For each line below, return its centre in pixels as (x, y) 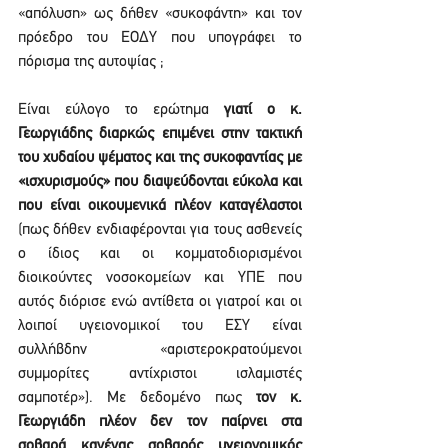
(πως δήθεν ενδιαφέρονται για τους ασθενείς (160, 230)
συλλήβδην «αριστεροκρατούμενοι (160, 350)
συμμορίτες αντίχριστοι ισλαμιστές (160, 374)
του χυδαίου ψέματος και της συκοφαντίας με (160, 158)
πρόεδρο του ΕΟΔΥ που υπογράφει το (160, 38)
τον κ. (279, 398)
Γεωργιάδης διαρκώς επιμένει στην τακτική (160, 134)
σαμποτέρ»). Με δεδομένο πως (137, 398)
